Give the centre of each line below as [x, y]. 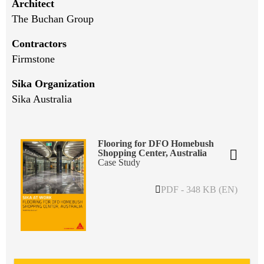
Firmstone [33, 59]
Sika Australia [42, 99]
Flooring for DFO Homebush [156, 143]
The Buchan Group [53, 19]
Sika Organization [53, 83]
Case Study [119, 162]
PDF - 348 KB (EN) [199, 189]
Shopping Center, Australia [152, 153]
